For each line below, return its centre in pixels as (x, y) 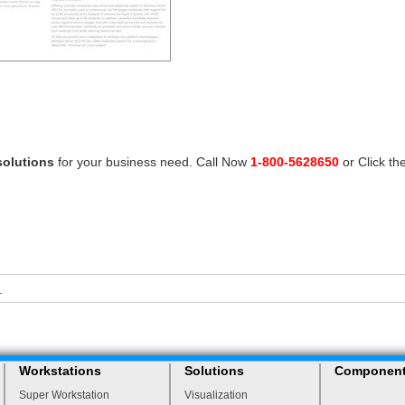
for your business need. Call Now (152, 162)
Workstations (60, 371)
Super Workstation (64, 395)
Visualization (216, 395)
